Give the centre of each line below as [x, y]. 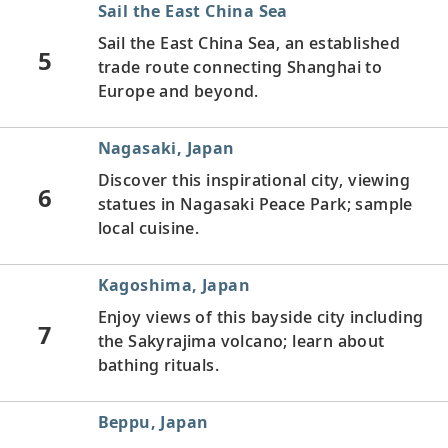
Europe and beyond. [178, 90]
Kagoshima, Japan [173, 284]
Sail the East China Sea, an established [249, 42]
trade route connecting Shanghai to [240, 66]
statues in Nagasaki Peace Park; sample [255, 203]
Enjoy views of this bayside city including [260, 316]
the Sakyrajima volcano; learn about [241, 340]
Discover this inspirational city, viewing [253, 179]
